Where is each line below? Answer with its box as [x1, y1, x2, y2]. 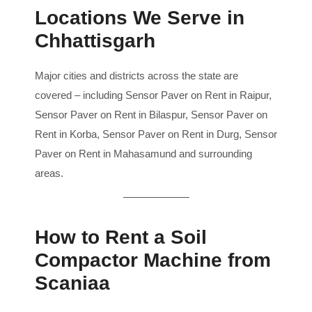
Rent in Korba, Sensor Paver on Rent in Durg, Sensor [35, 128, 277, 141]
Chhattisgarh [35, 30, 155, 52]
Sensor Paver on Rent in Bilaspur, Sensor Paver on [35, 109, 267, 121]
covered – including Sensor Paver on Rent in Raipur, [35, 89, 272, 102]
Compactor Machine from [35, 249, 271, 272]
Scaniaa [35, 272, 110, 295]
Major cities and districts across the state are [35, 70, 238, 82]
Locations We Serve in [35, 7, 244, 29]
